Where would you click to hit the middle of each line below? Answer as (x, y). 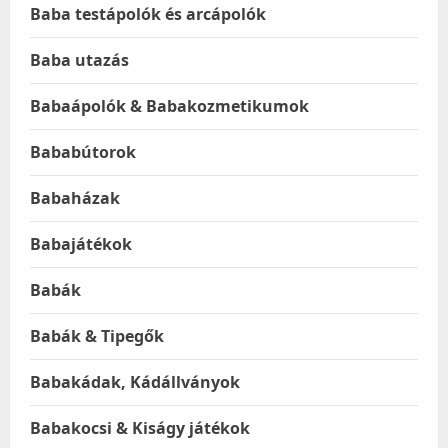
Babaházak (75, 198)
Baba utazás (79, 60)
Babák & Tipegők (97, 336)
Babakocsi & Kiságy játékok (140, 428)
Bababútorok (83, 152)
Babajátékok (81, 244)
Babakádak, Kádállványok (135, 382)
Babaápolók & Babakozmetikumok (169, 106)
